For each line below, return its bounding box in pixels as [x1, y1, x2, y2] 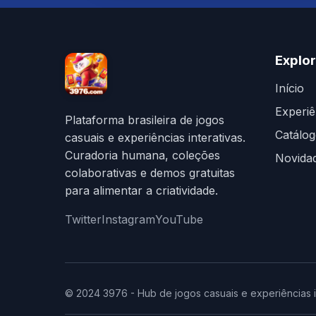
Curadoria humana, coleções [65, 148, 220, 162]
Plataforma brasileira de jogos [65, 113, 224, 127]
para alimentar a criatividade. [65, 183, 218, 197]
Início [275, 81, 304, 95]
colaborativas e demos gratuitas [65, 166, 235, 180]
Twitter [65, 212, 102, 226]
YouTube [155, 212, 203, 226]
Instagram [102, 212, 155, 226]
